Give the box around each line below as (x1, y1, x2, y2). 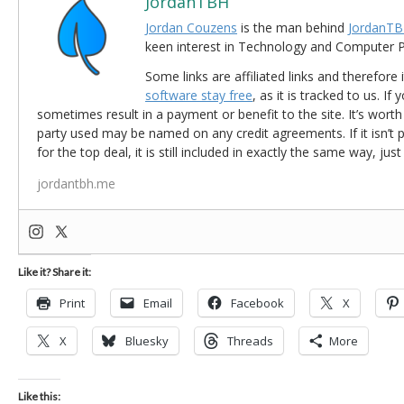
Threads (227, 332, 273, 349)
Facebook (231, 294, 284, 311)
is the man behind (237, 18, 348, 36)
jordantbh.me (37, 174, 115, 192)
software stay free (145, 86, 252, 104)
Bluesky (125, 332, 169, 349)
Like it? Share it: (18, 264, 91, 279)
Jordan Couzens (145, 18, 237, 36)
